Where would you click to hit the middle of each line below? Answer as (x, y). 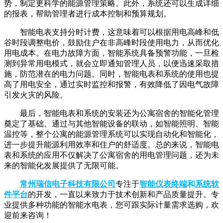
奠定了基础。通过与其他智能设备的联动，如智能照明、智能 (111, 123)
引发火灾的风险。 (36, 95)
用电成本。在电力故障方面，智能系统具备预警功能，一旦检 (111, 53)
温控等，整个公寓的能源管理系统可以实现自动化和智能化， (111, 134)
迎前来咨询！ (28, 215)
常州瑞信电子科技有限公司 (68, 184)
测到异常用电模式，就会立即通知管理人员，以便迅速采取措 (111, 63)
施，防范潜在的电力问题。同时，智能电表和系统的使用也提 (111, 74)
